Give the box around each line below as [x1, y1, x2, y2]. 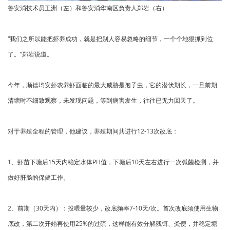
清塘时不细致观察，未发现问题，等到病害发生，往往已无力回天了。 [8, 96, 199, 105]
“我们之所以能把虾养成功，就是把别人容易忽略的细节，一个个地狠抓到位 [8, 34, 213, 44]
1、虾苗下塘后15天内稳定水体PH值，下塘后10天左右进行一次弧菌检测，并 [8, 158, 219, 167]
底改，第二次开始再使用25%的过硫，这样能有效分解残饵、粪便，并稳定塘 [8, 219, 217, 228]
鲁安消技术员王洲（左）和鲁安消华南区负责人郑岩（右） [8, 4, 168, 13]
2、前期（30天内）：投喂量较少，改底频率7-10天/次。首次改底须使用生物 [8, 204, 218, 213]
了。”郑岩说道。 [8, 50, 53, 59]
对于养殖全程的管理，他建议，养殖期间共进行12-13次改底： [8, 127, 178, 136]
